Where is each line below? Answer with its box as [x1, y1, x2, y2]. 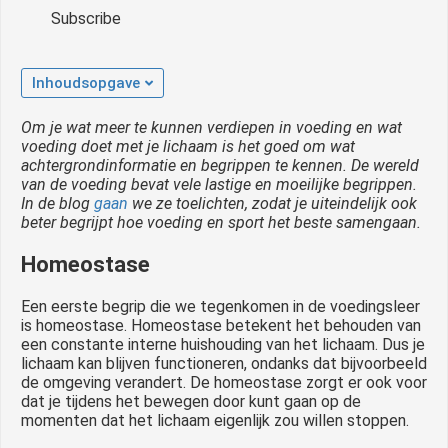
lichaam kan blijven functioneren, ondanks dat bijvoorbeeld [21, 353, 427, 373]
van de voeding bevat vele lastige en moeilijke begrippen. [21, 174, 417, 194]
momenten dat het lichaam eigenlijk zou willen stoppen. [21, 410, 409, 430]
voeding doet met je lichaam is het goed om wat [21, 136, 355, 156]
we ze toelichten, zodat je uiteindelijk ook [128, 193, 417, 213]
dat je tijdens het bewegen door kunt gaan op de [21, 391, 361, 411]
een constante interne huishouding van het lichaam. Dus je [21, 334, 425, 354]
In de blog [21, 193, 94, 213]
